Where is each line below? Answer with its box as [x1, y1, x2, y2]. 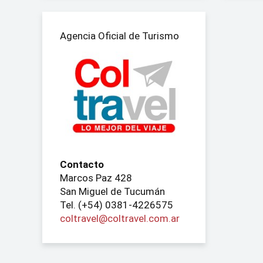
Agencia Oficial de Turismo [60, 29, 179, 42]
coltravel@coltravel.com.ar [60, 212, 180, 224]
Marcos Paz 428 [60, 171, 132, 184]
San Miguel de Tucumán [60, 185, 165, 197]
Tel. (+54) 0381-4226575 [60, 198, 173, 211]
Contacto [60, 158, 104, 170]
